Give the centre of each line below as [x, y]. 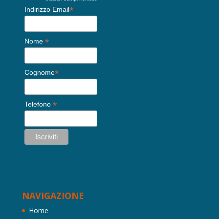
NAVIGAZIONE [53, 195]
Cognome [39, 73]
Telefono [38, 104]
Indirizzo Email [47, 9]
